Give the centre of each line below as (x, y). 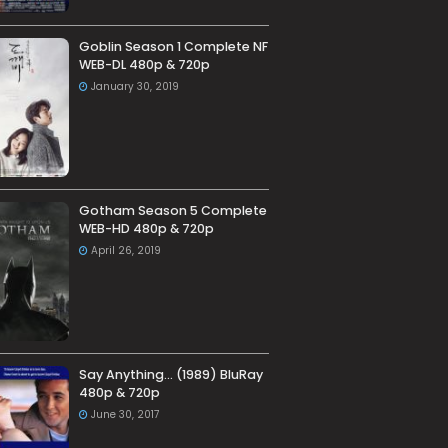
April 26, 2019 (125, 251)
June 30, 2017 (124, 415)
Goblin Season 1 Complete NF (173, 47)
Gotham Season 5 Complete (172, 211)
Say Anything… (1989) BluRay (170, 375)
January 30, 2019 (134, 87)
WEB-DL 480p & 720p (144, 65)
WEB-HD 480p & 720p (146, 229)
